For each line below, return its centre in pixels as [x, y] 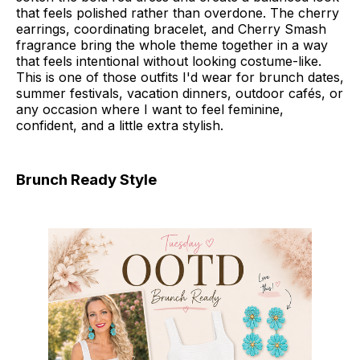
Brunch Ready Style [86, 179]
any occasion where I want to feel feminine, [150, 109]
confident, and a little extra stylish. [120, 125]
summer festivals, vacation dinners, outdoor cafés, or [180, 93]
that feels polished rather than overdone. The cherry [178, 12]
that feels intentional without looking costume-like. [169, 61]
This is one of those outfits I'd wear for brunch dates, [180, 77]
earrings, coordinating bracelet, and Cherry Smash [171, 29]
